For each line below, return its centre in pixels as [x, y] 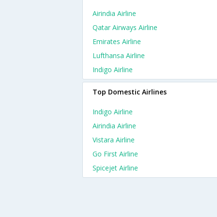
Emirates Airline [117, 41]
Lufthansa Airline [119, 55]
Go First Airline [115, 154]
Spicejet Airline [115, 168]
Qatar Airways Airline [125, 27]
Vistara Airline [114, 140]
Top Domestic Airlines [130, 92]
